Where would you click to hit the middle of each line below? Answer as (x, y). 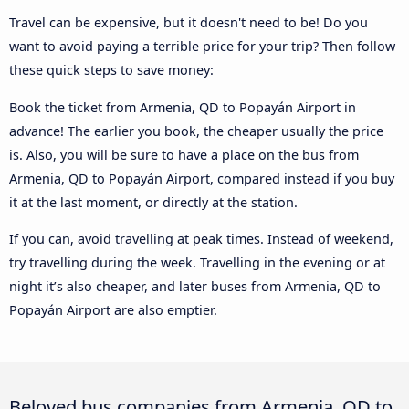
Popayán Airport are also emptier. (113, 310)
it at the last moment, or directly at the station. (153, 202)
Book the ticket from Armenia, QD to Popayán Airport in (183, 107)
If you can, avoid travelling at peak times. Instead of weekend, (201, 239)
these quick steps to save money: (111, 70)
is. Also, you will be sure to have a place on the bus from (184, 154)
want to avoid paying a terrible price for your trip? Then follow (202, 47)
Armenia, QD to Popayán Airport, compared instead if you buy (202, 178)
